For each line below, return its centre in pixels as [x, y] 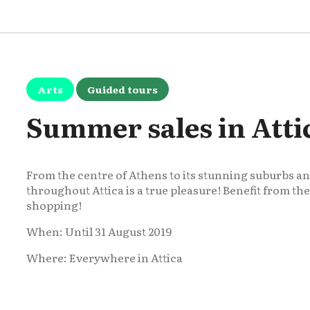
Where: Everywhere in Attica [104, 257]
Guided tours [122, 89]
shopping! [54, 205]
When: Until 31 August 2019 [99, 231]
